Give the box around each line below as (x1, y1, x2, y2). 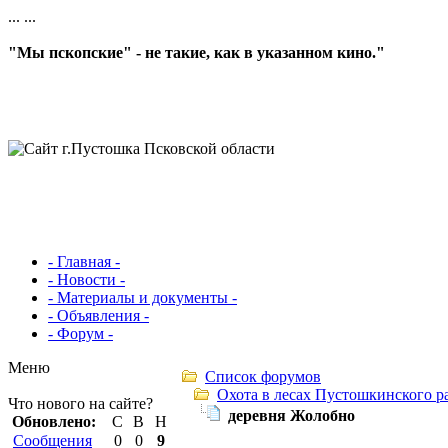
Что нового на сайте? (8, 395, 153, 412)
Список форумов (205, 368, 321, 385)
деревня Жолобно (228, 407, 355, 424)
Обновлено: (12, 413, 96, 430)
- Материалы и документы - (48, 289, 237, 306)
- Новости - (48, 271, 125, 288)
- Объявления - (48, 307, 149, 324)
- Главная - (48, 253, 120, 270)
